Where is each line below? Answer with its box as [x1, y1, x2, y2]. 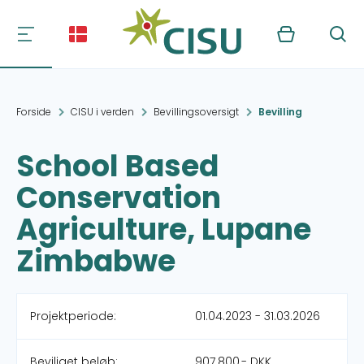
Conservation [16, 177, 221, 219]
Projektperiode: [30, 308, 116, 324]
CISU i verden [71, 105, 134, 119]
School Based [16, 145, 219, 187]
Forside [16, 105, 51, 119]
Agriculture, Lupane [16, 209, 311, 250]
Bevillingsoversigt [154, 105, 239, 119]
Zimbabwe [16, 240, 175, 282]
